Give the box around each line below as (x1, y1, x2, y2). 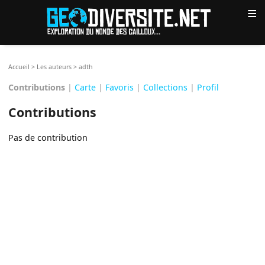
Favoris (105, 81, 134, 93)
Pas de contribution (8, 131, 88, 143)
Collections (143, 81, 188, 93)
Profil (197, 81, 219, 93)
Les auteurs (37, 62, 72, 71)
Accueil (8, 62, 30, 71)
